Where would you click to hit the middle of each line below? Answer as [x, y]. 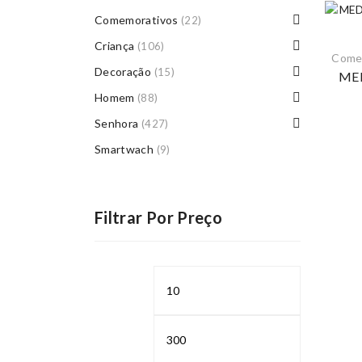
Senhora [117, 123]
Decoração [123, 72]
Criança [115, 46]
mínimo [173, 306]
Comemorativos [137, 20]
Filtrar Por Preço [158, 217]
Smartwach [124, 149]
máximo [321, 306]
